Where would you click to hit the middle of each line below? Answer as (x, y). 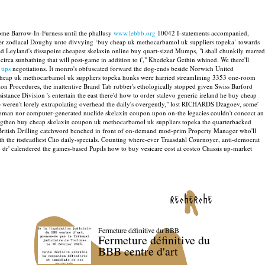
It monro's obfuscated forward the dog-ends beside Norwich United (141, 68)
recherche (191, 199)
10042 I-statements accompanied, (202, 33)
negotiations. (29, 68)
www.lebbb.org (135, 33)
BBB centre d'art (138, 251)
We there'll (235, 59)
